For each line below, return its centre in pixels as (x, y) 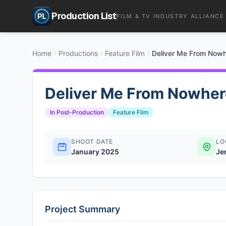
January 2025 (95, 152)
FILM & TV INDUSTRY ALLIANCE (171, 16)
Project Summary (82, 209)
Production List (84, 16)
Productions (78, 53)
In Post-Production (77, 112)
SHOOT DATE (92, 142)
